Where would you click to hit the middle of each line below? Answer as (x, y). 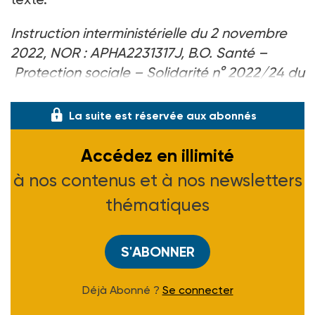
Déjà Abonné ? (122, 290)
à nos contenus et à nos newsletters (157, 180)
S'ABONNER (157, 251)
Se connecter (198, 290)
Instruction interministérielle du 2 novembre (149, 33)
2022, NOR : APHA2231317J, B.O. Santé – (139, 52)
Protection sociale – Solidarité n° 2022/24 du (157, 72)
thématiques (157, 205)
